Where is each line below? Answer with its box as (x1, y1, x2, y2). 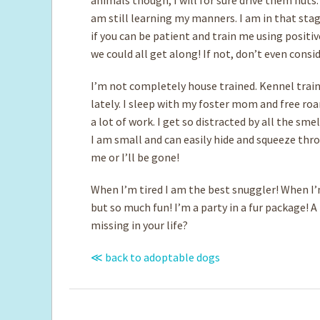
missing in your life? (91, 217, 188, 232)
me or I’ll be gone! (91, 149, 179, 164)
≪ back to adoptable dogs (91, 249, 220, 264)
